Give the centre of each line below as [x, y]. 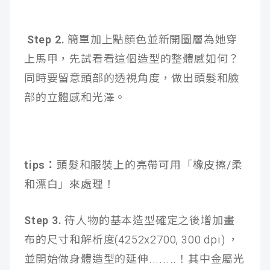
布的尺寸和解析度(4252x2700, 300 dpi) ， [132, 240]
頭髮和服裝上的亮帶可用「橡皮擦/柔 [150, 165]
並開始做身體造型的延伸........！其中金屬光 [134, 259]
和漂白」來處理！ [70, 184]
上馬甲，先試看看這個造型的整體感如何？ [132, 59]
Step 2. [45, 40]
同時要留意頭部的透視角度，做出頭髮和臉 [132, 78]
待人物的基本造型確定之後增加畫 [150, 221]
